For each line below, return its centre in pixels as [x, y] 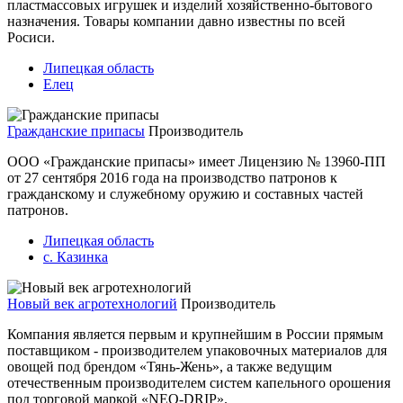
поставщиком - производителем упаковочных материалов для [197, 350]
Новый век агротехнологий [92, 303]
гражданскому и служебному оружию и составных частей [185, 193]
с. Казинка [76, 256]
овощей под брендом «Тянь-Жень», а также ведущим [170, 366]
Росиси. [31, 37]
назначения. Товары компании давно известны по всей [176, 21]
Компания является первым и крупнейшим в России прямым [195, 334]
